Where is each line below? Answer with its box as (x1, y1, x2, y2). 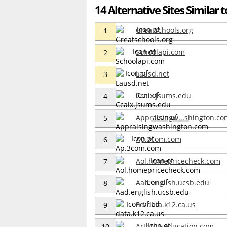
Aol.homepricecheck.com (136, 156, 220, 166)
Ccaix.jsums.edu (136, 90, 191, 100)
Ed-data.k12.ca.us (136, 199, 196, 209)
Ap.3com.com (136, 134, 181, 144)
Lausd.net (136, 68, 169, 79)
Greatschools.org (136, 25, 193, 35)
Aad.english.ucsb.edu (136, 177, 209, 187)
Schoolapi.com (136, 47, 185, 57)
